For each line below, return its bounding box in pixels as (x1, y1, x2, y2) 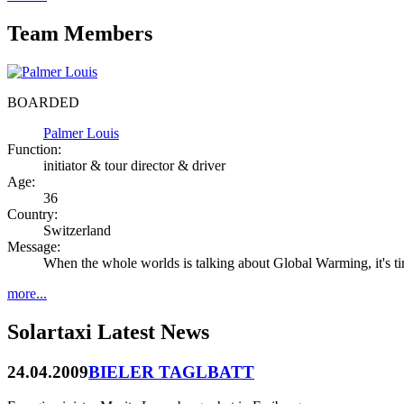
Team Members (7, 22, 152, 46)
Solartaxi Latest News (7, 319, 209, 344)
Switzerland (43, 222, 111, 238)
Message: (7, 238, 60, 254)
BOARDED (7, 94, 79, 110)
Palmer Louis (43, 124, 119, 141)
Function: (7, 141, 61, 157)
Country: (7, 206, 58, 222)
